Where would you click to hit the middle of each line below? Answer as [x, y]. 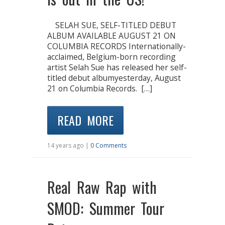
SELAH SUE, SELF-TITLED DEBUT [112, 25]
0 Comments [108, 146]
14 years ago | [69, 146]
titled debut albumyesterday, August [114, 78]
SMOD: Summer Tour [106, 208]
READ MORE [85, 120]
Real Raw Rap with [102, 187]
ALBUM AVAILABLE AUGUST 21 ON [111, 35]
